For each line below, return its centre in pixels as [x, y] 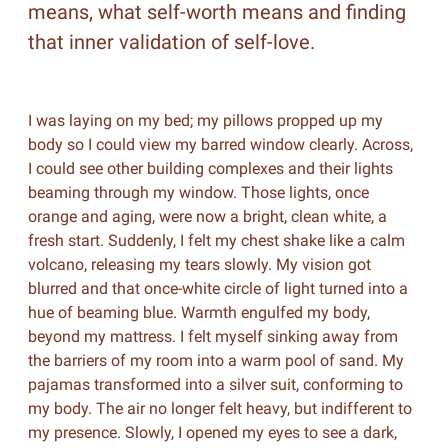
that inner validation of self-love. [171, 42]
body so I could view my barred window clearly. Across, [220, 144]
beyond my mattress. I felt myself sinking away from [212, 336]
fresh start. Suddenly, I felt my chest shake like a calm [216, 240]
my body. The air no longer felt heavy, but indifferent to [219, 408]
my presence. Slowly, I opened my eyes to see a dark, [212, 432]
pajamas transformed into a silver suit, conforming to [215, 384]
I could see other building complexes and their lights [210, 168]
